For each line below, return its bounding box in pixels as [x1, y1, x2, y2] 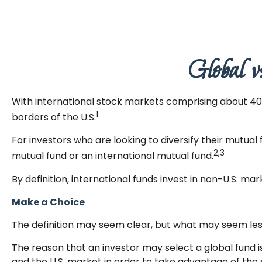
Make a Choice [12, 195, 85, 209]
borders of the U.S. [12, 111, 96, 125]
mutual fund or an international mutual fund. [12, 149, 213, 163]
